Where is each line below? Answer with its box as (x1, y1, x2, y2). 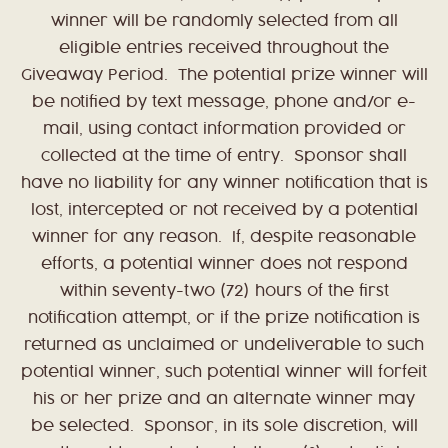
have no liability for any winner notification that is (20, 176, 428, 192)
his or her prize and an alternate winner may (33, 392, 415, 408)
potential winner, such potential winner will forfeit (21, 365, 427, 381)
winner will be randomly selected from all (50, 14, 398, 30)
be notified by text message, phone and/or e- (32, 95, 416, 111)
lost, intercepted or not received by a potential (30, 203, 418, 219)
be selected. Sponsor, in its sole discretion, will (30, 419, 418, 435)
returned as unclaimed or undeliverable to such (24, 338, 424, 354)
